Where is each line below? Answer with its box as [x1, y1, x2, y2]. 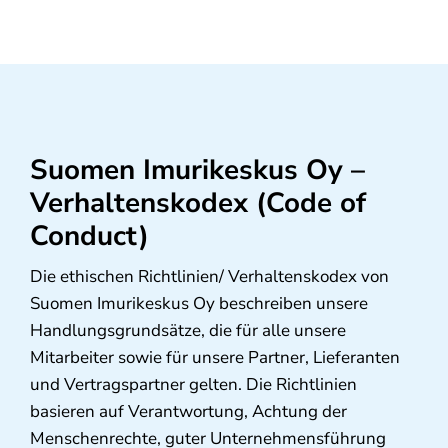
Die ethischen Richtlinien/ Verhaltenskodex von [29, 265, 389, 289]
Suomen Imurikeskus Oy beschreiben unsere [29, 292, 368, 316]
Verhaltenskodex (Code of [29, 184, 366, 223]
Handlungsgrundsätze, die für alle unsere [29, 319, 346, 343]
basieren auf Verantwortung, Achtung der [29, 400, 347, 424]
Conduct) [29, 217, 149, 256]
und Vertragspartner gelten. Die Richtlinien [29, 373, 357, 397]
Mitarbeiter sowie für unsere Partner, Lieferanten [29, 346, 400, 370]
